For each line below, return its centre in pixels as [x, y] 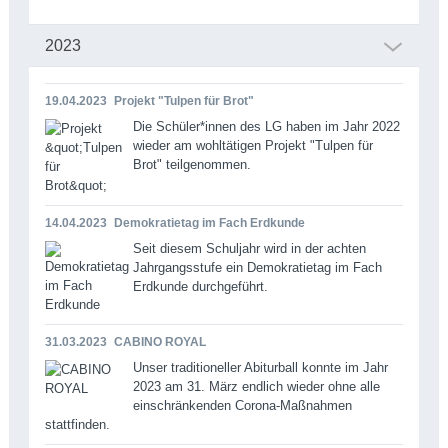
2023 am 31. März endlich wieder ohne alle [256, 386]
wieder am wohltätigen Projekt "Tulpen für [252, 145]
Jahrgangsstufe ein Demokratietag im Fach [257, 267]
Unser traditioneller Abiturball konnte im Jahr [260, 367]
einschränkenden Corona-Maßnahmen [242, 405]
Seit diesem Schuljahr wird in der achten [249, 248]
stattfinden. [77, 424]
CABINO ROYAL [159, 341]
